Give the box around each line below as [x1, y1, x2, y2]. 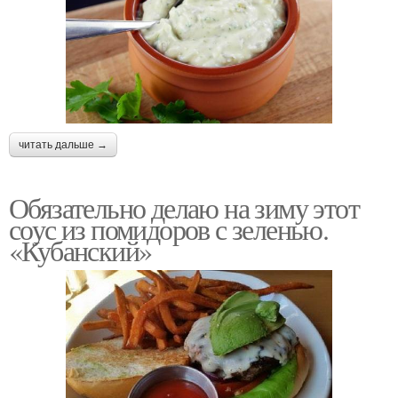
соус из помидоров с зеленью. [9, 210, 329, 249]
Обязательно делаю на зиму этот [9, 188, 359, 227]
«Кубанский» [9, 231, 152, 270]
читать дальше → [19, 139, 107, 152]
